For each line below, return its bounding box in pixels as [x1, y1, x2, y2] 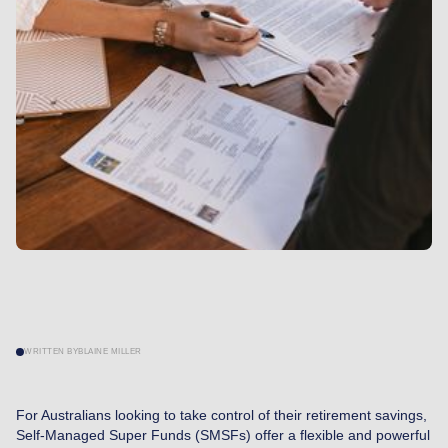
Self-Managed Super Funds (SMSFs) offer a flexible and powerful [16, 426, 430, 443]
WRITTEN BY [24, 346, 78, 356]
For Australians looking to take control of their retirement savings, [16, 406, 427, 423]
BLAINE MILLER [78, 346, 142, 356]
